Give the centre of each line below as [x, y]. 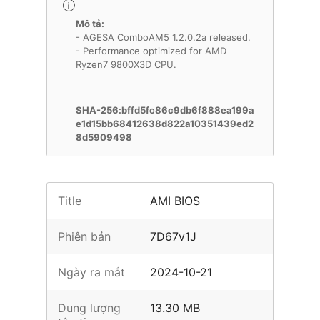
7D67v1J [174, 236]
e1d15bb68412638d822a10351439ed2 [165, 124]
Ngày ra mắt [91, 272]
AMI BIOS [175, 201]
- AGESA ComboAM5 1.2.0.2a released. [163, 37]
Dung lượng [89, 308]
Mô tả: [90, 24]
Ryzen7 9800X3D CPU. [126, 64]
